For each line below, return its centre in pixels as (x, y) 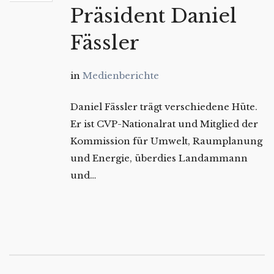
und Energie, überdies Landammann (159, 158)
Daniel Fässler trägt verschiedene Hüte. (164, 106)
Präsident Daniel (154, 16)
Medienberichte (121, 75)
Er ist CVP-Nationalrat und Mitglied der (164, 124)
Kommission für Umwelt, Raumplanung (166, 141)
